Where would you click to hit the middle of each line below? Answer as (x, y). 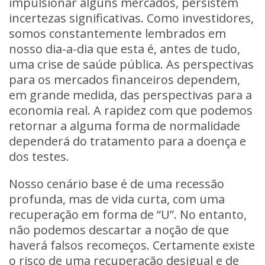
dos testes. (39, 156)
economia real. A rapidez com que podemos (131, 110)
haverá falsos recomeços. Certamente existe (132, 245)
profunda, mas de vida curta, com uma (117, 199)
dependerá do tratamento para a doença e (127, 141)
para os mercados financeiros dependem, (125, 80)
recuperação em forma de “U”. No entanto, (128, 214)
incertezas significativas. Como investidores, (131, 18)
